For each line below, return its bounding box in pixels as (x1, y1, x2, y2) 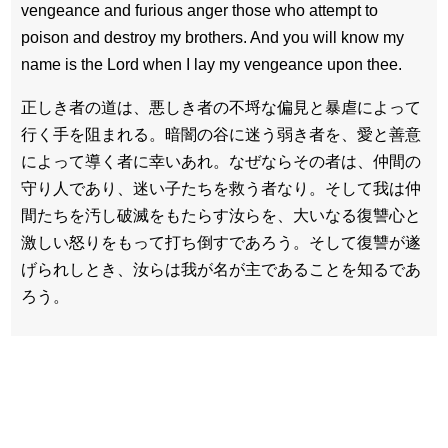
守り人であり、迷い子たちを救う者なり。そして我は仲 (21, 179, 421, 197)
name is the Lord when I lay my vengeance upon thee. (21, 55, 402, 73)
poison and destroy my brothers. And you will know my (21, 28, 404, 46)
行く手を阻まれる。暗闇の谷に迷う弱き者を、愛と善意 (21, 125, 421, 143)
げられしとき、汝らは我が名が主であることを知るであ (21, 260, 421, 278)
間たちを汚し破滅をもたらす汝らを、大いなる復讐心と (21, 206, 421, 224)
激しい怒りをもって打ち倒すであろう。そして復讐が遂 (21, 233, 421, 251)
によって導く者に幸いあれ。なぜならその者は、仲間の (21, 152, 421, 170)
